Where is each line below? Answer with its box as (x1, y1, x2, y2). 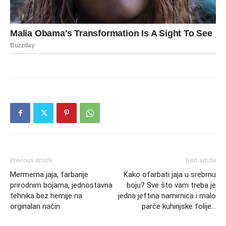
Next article (186, 157, 216, 164)
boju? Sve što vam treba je (127, 181, 216, 190)
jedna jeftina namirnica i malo (118, 191, 216, 200)
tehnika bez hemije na (10, 191, 82, 200)
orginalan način (10, 202, 60, 211)
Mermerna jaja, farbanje (10, 170, 88, 179)
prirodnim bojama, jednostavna (10, 181, 112, 190)
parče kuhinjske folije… (142, 202, 216, 211)
